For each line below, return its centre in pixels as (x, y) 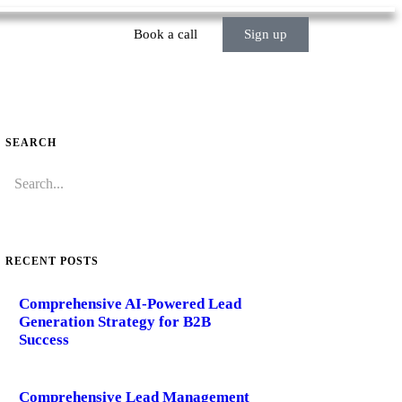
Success (44, 339)
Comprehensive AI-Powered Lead (130, 303)
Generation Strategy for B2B (114, 321)
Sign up (265, 34)
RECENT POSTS (52, 261)
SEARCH (31, 143)
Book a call (165, 34)
